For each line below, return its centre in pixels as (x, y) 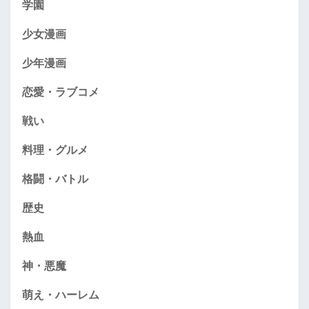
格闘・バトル (55, 179)
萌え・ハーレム (61, 295)
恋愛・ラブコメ (61, 92)
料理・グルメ (55, 150)
